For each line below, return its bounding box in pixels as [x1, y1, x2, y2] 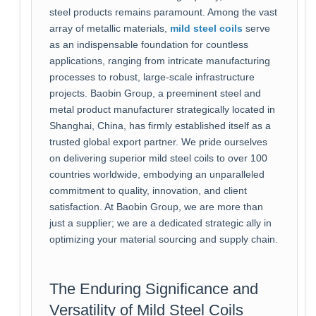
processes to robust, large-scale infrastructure [49, 71, 255, 83]
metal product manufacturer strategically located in [49, 104, 275, 115]
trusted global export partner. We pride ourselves [49, 136, 267, 147]
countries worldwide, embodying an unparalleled [49, 169, 265, 180]
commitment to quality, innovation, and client [49, 185, 247, 196]
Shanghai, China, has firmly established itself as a [49, 120, 271, 131]
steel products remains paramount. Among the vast [49, 6, 277, 18]
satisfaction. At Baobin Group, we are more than [49, 201, 263, 212]
